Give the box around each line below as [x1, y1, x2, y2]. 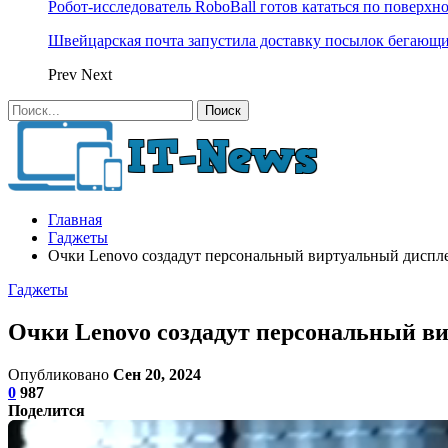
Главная [48, 211, 102, 228]
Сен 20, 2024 [113, 365, 201, 383]
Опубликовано [8, 365, 113, 383]
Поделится [8, 401, 85, 419]
